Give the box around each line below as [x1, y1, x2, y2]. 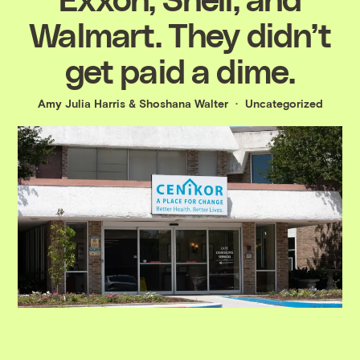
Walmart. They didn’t [29, 13, 331, 54]
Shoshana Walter [138, 96, 228, 110]
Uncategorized [244, 96, 323, 110]
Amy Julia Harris [37, 96, 125, 110]
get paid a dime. [64, 49, 296, 90]
